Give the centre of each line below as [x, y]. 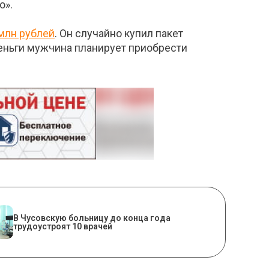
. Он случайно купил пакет [119, 33]
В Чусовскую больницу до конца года [92, 218]
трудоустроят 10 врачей [62, 226]
